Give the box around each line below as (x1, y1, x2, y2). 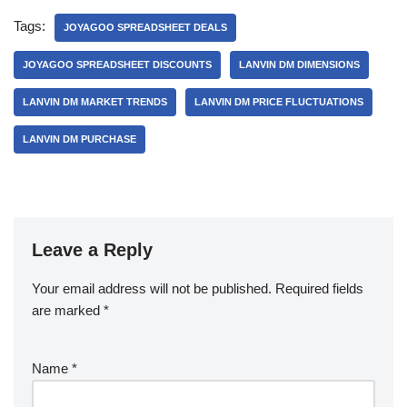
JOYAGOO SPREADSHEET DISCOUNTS (23, 59, 212, 70)
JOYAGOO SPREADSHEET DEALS (64, 22, 227, 33)
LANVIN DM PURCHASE (23, 134, 136, 144)
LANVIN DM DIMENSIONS (239, 59, 360, 70)
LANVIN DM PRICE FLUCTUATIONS (194, 96, 363, 107)
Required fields (275, 281, 363, 296)
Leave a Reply (32, 240, 153, 260)
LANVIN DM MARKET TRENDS (23, 96, 167, 107)
